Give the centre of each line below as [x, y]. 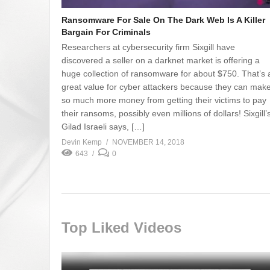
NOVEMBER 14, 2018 [148, 142]
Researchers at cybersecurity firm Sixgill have [148, 47]
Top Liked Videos [121, 228]
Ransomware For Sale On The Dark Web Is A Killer [163, 20]
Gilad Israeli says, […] [103, 126]
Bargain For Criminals [106, 32]
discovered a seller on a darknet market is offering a [161, 60]
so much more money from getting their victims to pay [164, 100]
